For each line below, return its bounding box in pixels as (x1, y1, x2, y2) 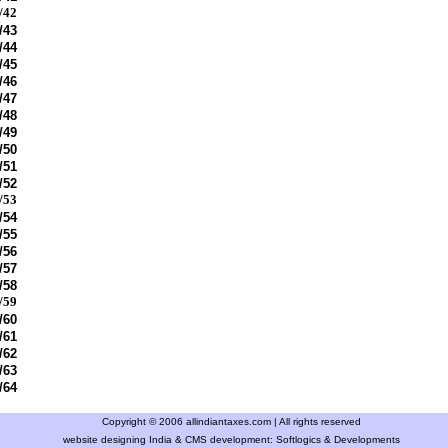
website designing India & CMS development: (62, 434, 276, 445)
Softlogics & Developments (275, 434, 400, 445)
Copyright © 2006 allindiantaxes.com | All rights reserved (101, 416, 361, 427)
